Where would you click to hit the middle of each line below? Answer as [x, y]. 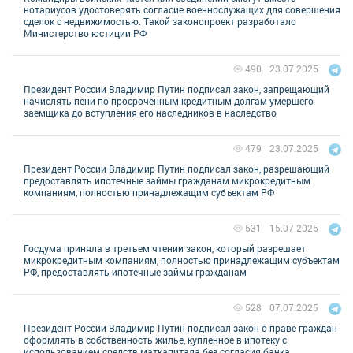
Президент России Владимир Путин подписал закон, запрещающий [176, 89]
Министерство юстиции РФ [85, 33]
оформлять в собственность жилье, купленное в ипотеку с [155, 339]
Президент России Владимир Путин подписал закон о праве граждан [180, 327]
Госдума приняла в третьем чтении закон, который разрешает [165, 248]
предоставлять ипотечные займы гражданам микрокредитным [167, 180]
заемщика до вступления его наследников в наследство [150, 112]
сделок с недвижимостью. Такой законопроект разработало [160, 21]
